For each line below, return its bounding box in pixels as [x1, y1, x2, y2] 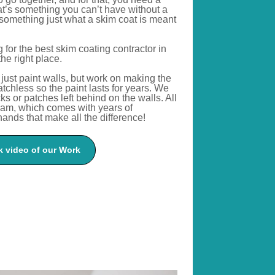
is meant [139, 14, 177, 25]
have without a [102, 4, 168, 15]
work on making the [84, 73, 172, 84]
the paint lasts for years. [47, 83, 152, 94]
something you [12, 4, 82, 15]
